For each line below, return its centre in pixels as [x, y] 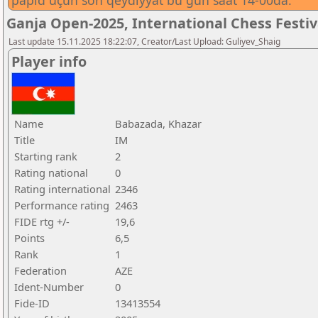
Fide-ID [32, 303]
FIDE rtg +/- [42, 221]
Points [29, 238]
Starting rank [46, 156]
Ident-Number [49, 287]
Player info [49, 61]
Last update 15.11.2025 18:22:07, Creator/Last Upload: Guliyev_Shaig [144, 42]
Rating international [62, 189]
